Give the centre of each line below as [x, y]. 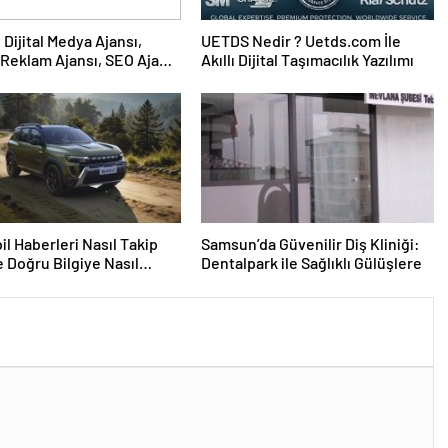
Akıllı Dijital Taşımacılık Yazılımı [307, 60]
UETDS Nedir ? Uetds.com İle [300, 41]
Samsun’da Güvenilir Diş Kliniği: [310, 244]
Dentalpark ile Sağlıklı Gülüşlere [311, 263]
